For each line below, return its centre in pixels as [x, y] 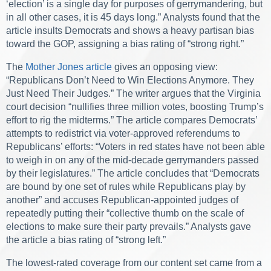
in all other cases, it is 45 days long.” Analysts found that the [133, 18]
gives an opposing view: [165, 67]
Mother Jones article [69, 67]
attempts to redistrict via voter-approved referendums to [123, 134]
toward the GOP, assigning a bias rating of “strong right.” [125, 44]
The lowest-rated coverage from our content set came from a [134, 263]
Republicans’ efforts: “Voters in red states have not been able [135, 147]
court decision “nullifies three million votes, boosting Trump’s [135, 107]
